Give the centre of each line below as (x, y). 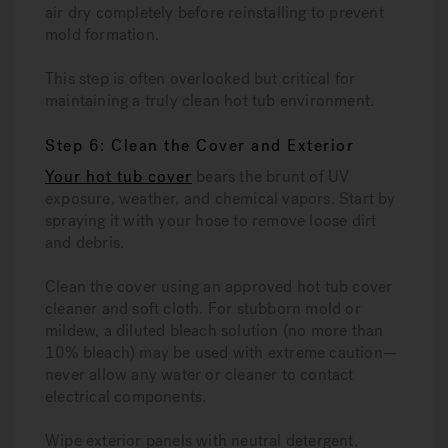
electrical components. (126, 396)
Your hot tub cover (118, 176)
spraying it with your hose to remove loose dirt (211, 220)
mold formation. (102, 34)
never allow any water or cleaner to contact (199, 374)
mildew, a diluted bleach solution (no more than (214, 330)
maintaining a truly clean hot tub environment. (210, 100)
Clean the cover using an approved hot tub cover (219, 286)
